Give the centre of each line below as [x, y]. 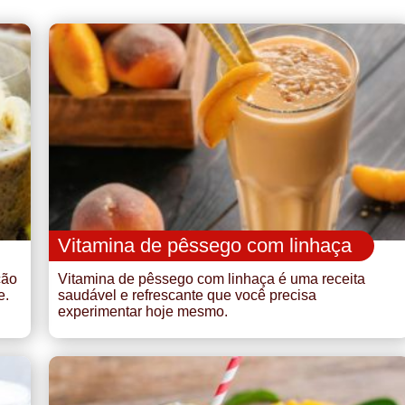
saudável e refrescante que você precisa [187, 295]
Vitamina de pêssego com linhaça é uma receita [212, 278]
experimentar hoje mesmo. [143, 311]
